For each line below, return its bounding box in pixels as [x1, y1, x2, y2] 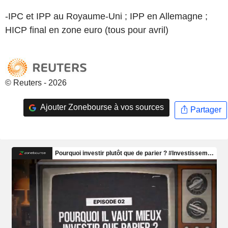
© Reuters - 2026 [5, 78, 67, 87]
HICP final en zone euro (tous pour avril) [5, 24, 168, 35]
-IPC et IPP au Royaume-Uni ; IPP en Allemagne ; [5, 11, 208, 21]
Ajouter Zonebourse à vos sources [38, 103, 164, 112]
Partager [188, 105, 221, 115]
